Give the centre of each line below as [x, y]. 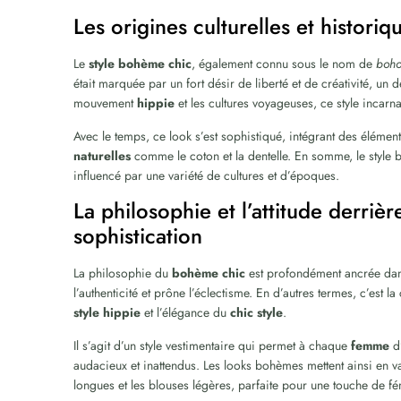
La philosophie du [123, 273]
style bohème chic [141, 64]
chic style [257, 312]
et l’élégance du [186, 312]
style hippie [107, 312]
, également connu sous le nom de [284, 64]
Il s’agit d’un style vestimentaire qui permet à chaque [213, 346]
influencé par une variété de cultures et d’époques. [207, 175]
